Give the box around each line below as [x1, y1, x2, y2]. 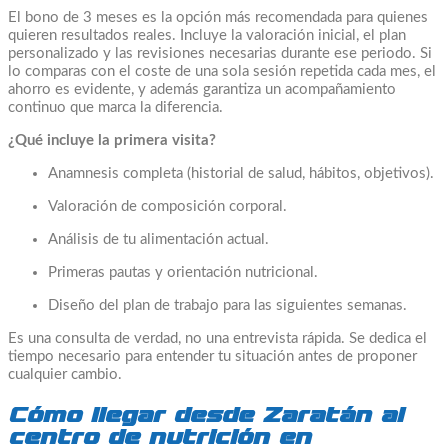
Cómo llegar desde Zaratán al [8, 403, 403, 426]
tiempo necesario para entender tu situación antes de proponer [8, 348, 417, 364]
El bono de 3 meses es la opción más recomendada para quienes [8, 9, 428, 25]
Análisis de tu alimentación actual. [48, 231, 269, 247]
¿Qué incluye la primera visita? [8, 132, 216, 148]
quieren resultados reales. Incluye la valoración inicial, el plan [8, 27, 406, 43]
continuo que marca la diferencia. [8, 99, 223, 115]
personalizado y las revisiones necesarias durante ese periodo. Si [8, 45, 432, 61]
